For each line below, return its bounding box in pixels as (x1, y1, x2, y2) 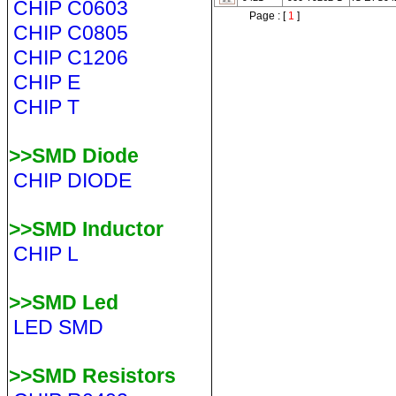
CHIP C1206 (12, 46, 128, 69)
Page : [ (246, 10, 286, 22)
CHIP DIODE (12, 169, 132, 192)
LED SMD (12, 316, 103, 339)
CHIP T (12, 95, 80, 118)
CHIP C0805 (12, 21, 128, 44)
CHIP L (12, 242, 79, 265)
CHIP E (12, 71, 80, 94)
